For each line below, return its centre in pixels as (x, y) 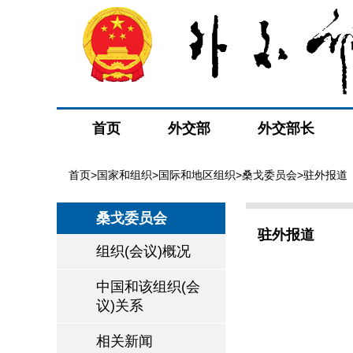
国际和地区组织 (197, 175)
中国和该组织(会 (148, 287)
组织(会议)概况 (143, 251)
